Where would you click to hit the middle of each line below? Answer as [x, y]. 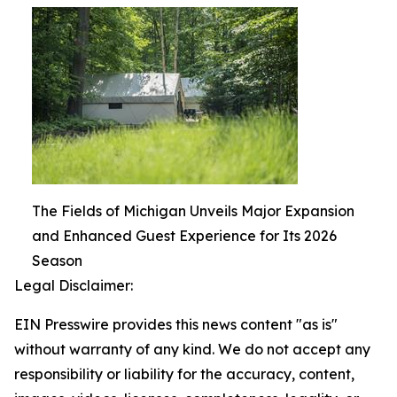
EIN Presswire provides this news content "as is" [176, 325]
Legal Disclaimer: [74, 286]
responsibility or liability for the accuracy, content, [184, 374]
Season [57, 261]
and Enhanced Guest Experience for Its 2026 [184, 236]
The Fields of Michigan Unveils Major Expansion [193, 211]
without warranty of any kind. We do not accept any [192, 350]
